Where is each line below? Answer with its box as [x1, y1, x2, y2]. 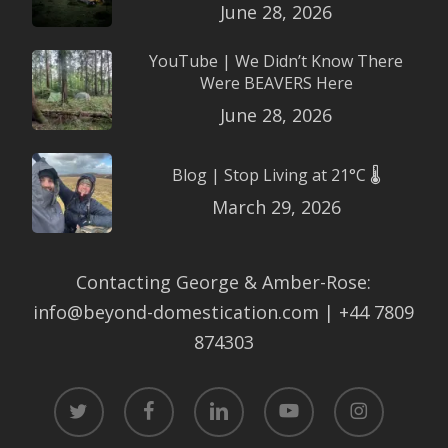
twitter [52, 387, 95, 406]
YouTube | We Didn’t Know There [149, 50, 404, 72]
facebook [122, 387, 184, 406]
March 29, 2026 [211, 195, 341, 219]
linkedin [192, 387, 241, 406]
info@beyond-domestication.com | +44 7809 [33, 300, 415, 324]
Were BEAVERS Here [199, 72, 353, 94]
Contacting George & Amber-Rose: [76, 270, 372, 294]
